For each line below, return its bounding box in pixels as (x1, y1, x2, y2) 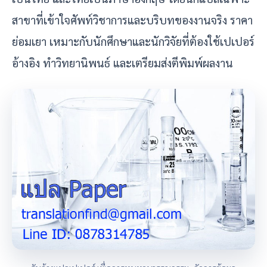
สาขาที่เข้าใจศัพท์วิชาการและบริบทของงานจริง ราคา (12, 12, 253, 27)
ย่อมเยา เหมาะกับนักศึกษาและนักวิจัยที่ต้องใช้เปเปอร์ (12, 33, 254, 48)
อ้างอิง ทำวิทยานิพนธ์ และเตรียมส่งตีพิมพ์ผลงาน (12, 55, 233, 70)
